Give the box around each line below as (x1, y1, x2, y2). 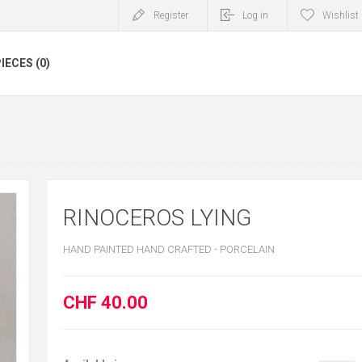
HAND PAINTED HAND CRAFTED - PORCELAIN (62, 243, 275, 255)
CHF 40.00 (62, 293, 148, 313)
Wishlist (322, 10, 359, 21)
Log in (242, 10, 268, 21)
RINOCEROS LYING (62, 204, 251, 231)
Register (154, 10, 188, 21)
